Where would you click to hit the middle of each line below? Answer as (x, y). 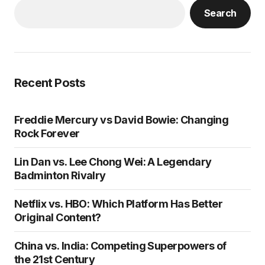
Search (220, 13)
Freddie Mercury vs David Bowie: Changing (122, 120)
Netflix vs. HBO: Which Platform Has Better (119, 204)
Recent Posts (50, 83)
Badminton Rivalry (60, 175)
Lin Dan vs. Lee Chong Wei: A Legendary (113, 162)
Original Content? (58, 217)
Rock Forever (47, 133)
